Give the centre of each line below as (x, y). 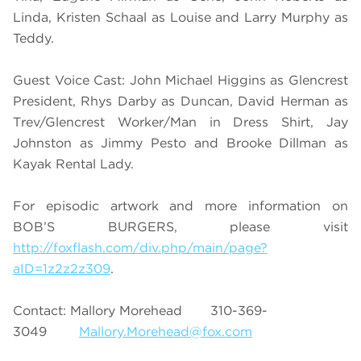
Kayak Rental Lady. (73, 164)
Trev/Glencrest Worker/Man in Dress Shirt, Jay (180, 122)
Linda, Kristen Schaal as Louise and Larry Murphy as (180, 18)
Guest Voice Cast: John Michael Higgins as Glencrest (180, 81)
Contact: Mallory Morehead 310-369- (140, 311)
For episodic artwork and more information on (180, 206)
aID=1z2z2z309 (62, 269)
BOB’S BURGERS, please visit (180, 227)
